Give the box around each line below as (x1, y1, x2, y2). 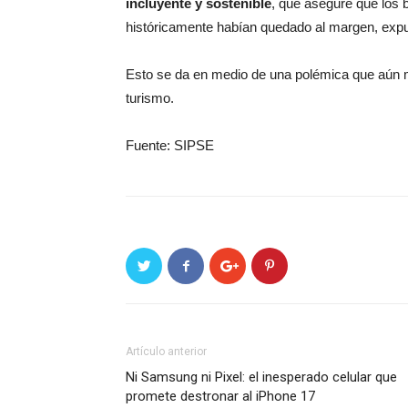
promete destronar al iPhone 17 (126, 388, 315, 404)
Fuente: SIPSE (126, 138, 214, 153)
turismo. (126, 90, 174, 106)
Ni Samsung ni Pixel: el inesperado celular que (126, 369, 397, 385)
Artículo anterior (126, 345, 207, 358)
